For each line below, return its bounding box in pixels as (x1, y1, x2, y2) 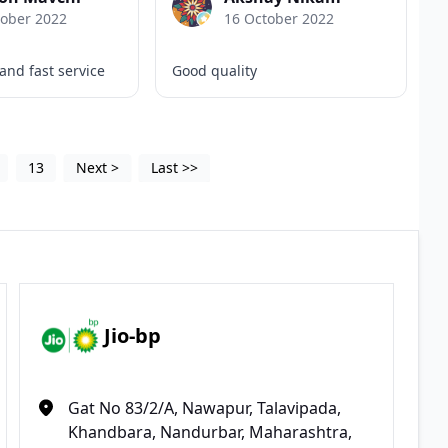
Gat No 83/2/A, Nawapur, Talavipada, (68, 396, 342, 419)
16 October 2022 (224, 8, 335, 28)
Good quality (172, 60, 258, 80)
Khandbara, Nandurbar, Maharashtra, (68, 420, 353, 443)
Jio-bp (104, 322, 162, 350)
